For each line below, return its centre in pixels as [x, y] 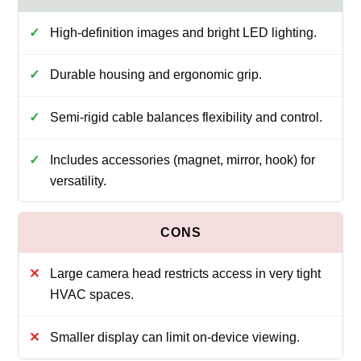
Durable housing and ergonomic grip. [156, 75]
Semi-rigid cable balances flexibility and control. [186, 117]
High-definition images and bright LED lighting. [183, 32]
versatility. [78, 180]
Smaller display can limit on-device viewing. [174, 337]
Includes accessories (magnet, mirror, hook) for [182, 160]
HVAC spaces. [91, 295]
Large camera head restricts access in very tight [185, 274]
